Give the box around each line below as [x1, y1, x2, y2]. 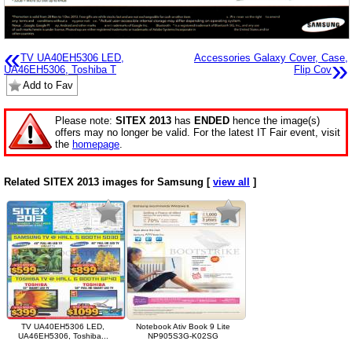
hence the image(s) [229, 114, 320, 126]
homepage [72, 137, 119, 150]
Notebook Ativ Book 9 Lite [136, 321, 230, 331]
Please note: [55, 114, 115, 126]
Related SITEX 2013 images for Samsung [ [4, 175, 213, 188]
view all [213, 175, 250, 188]
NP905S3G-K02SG [148, 331, 218, 340]
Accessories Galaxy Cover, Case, [194, 51, 348, 64]
